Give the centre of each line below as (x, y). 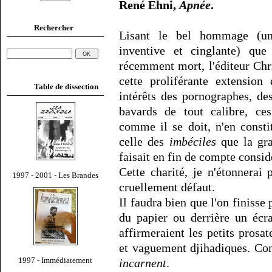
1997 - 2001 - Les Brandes (55, 175)
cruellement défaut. (167, 187)
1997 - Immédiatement (55, 260)
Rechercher (54, 27)
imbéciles (192, 142)
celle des (144, 142)
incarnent (143, 263)
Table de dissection (66, 86)
